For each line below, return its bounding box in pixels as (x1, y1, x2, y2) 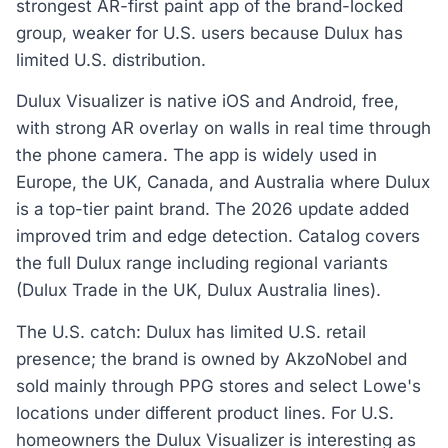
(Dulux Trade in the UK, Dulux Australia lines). (16, 280, 381, 301)
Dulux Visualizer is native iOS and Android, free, (16, 91, 399, 112)
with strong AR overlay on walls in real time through (16, 118, 431, 139)
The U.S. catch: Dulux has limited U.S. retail (16, 321, 366, 342)
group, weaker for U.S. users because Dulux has (16, 22, 403, 43)
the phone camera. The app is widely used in (16, 145, 377, 166)
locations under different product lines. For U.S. (16, 402, 394, 423)
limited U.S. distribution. (16, 49, 206, 70)
